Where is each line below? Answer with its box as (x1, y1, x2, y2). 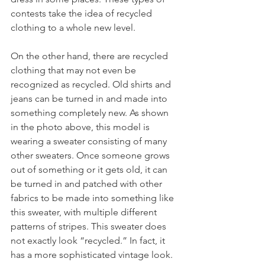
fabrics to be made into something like (11, 192, 176, 204)
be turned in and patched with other (11, 178, 164, 190)
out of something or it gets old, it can (11, 164, 170, 176)
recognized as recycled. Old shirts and (11, 79, 173, 91)
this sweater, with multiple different (11, 206, 159, 218)
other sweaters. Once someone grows (11, 150, 172, 161)
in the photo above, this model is (11, 121, 152, 133)
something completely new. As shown (11, 107, 171, 119)
